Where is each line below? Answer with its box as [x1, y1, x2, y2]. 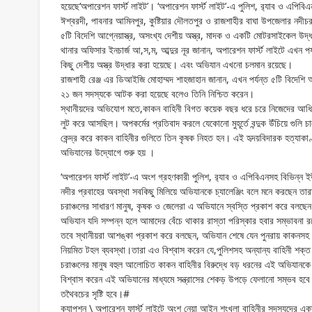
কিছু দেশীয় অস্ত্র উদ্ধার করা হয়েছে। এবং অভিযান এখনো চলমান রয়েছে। [61, 58, 292, 71]
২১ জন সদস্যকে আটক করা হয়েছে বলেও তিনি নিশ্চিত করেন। [61, 87, 254, 100]
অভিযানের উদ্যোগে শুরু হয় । [61, 146, 155, 159]
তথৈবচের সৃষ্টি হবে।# [61, 287, 130, 300]
